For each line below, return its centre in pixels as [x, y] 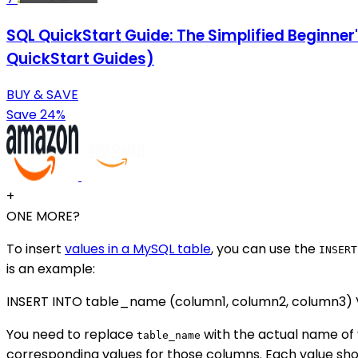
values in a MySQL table [138, 249]
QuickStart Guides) [80, 58]
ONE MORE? [43, 217]
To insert [36, 249]
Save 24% [36, 115]
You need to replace [72, 335]
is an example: [51, 269]
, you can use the [265, 249]
